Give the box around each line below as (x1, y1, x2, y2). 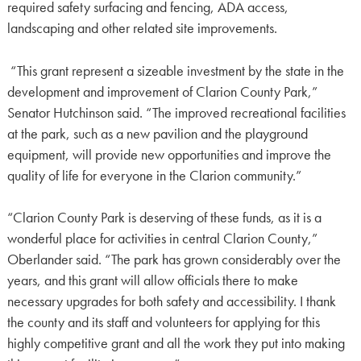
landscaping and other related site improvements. (6, 19, 277, 38)
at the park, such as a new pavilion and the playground (6, 124, 308, 143)
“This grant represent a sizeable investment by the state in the (6, 61, 344, 80)
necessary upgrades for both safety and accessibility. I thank (6, 293, 336, 311)
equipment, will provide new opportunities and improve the (6, 145, 331, 164)
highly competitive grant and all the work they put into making (6, 334, 345, 353)
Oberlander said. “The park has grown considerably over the (6, 251, 341, 269)
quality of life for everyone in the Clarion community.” (6, 166, 301, 185)
